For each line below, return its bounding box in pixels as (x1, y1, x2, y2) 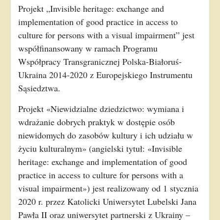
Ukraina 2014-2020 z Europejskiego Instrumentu (18, 69, 192, 81)
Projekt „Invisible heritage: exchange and (18, 2, 164, 14)
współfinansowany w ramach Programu (18, 42, 158, 54)
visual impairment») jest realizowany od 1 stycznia (18, 182, 198, 194)
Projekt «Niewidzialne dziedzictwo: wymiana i (18, 103, 184, 114)
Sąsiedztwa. (18, 82, 60, 94)
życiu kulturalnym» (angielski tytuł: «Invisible (18, 142, 182, 154)
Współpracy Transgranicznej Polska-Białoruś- (18, 55, 182, 67)
